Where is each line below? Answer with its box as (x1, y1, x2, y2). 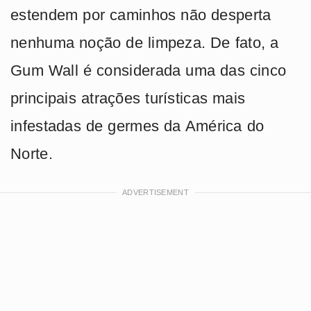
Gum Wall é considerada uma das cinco (10, 61, 287, 79)
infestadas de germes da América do (10, 117, 264, 135)
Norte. (10, 144, 53, 162)
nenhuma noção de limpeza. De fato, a (10, 33, 279, 51)
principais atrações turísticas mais (10, 89, 246, 107)
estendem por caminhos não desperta (10, 6, 271, 24)
